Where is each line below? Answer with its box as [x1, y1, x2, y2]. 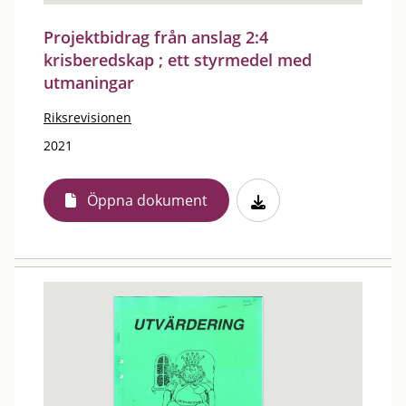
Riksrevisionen [43, 109, 131, 126]
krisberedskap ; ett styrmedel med [43, 49, 312, 71]
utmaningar [43, 72, 134, 93]
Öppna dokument [87, 190, 208, 210]
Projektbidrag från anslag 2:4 [43, 26, 268, 48]
